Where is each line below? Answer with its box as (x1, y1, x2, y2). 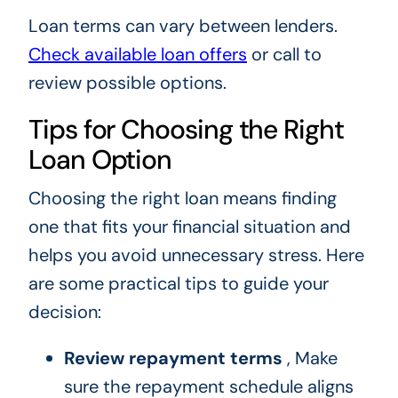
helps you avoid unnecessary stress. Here (28, 243, 364, 267)
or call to (246, 43, 322, 67)
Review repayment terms (63, 346, 283, 370)
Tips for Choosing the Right (28, 112, 344, 147)
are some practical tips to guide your (28, 272, 329, 296)
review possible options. (28, 71, 227, 95)
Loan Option (28, 142, 172, 178)
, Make (282, 346, 338, 370)
